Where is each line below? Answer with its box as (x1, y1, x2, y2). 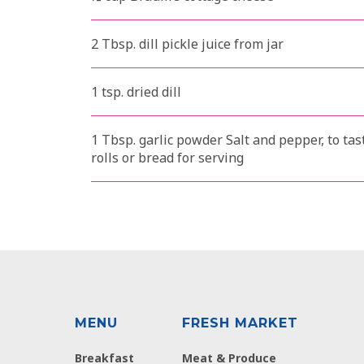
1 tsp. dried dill (91, 83, 181, 102)
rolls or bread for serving (91, 149, 244, 167)
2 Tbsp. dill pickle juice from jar (91, 35, 284, 54)
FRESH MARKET (182, 315, 298, 331)
